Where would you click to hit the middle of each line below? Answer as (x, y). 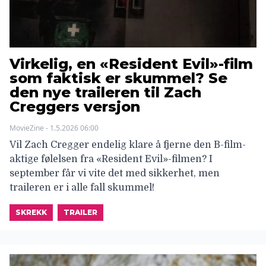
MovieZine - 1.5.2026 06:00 (54, 128)
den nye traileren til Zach (105, 93)
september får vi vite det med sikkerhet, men (115, 174)
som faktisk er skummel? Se (118, 78)
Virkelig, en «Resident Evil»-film (131, 64)
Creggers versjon (75, 107)
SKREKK (31, 213)
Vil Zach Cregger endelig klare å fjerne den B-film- (128, 145)
